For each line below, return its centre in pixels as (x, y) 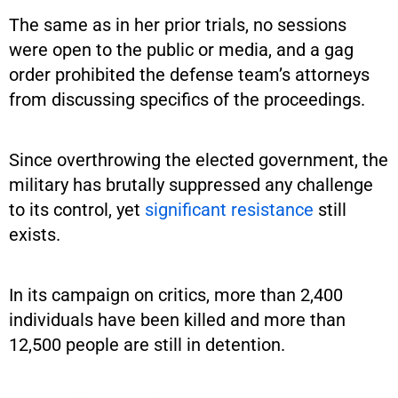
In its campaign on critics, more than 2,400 (176, 295)
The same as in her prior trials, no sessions (178, 24)
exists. (35, 234)
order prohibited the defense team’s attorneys (189, 74)
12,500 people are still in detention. (147, 344)
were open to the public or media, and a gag (181, 49)
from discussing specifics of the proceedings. (187, 99)
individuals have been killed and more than (177, 319)
